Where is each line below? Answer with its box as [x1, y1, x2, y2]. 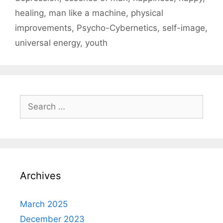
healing [15, 8, 44, 18]
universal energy [15, 38, 80, 48]
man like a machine [49, 8, 126, 18]
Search [19, 96, 47, 106]
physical [131, 8, 163, 18]
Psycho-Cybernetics [77, 23, 157, 33]
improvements [15, 23, 72, 33]
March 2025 [20, 199, 68, 210]
